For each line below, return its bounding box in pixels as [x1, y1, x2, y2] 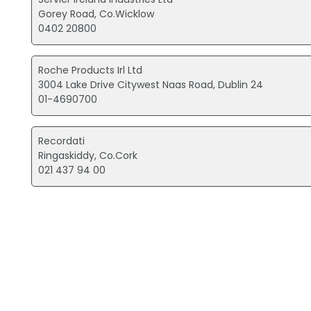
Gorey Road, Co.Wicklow [38, 6, 155, 21]
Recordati [38, 133, 85, 148]
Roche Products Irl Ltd [38, 62, 143, 77]
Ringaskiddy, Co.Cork [38, 148, 138, 162]
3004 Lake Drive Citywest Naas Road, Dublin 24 [38, 77, 264, 92]
